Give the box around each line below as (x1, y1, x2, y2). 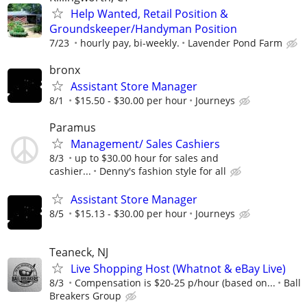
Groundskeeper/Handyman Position (49, 21, 237, 36)
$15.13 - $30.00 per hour (75, 207, 187, 221)
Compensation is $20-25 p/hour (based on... (75, 276, 275, 290)
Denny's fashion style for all (99, 164, 226, 177)
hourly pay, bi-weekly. (80, 36, 180, 49)
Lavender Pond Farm (188, 36, 282, 49)
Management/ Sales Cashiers (71, 136, 220, 151)
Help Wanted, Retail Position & (71, 5, 228, 21)
